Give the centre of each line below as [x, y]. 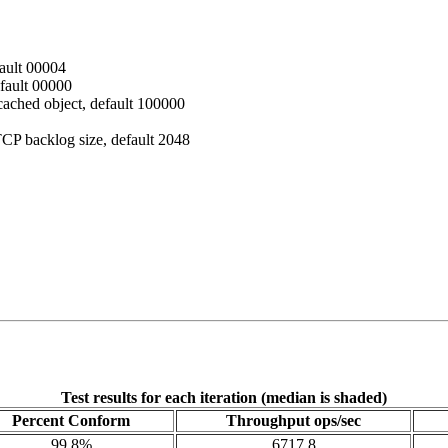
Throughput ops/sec [293, 421]
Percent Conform [71, 421]
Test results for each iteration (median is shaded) [224, 398]
